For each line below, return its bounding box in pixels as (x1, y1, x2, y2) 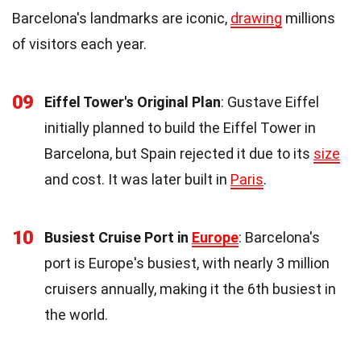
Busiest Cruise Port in (44, 228, 192, 246)
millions (282, 9, 335, 27)
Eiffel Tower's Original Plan (44, 93, 221, 110)
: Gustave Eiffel (221, 93, 319, 110)
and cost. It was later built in (44, 170, 230, 188)
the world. (44, 305, 108, 323)
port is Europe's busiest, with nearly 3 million (44, 254, 330, 272)
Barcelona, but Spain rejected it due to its (44, 144, 313, 162)
